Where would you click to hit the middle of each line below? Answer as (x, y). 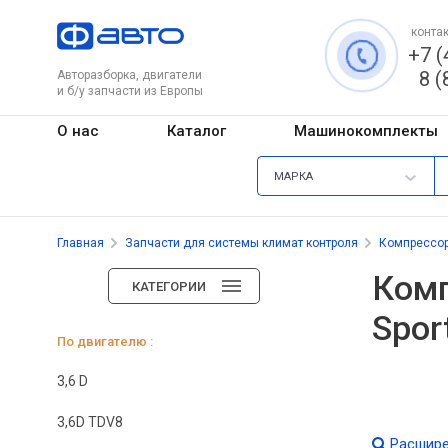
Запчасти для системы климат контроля (241, 242)
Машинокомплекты (365, 130)
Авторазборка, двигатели (129, 75)
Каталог (196, 130)
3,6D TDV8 (90, 421)
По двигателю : (105, 341)
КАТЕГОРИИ (169, 286)
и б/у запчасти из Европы (130, 91)
